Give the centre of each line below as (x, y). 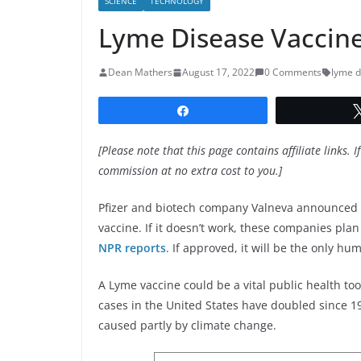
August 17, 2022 (218, 73)
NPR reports (132, 248)
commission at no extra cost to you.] (190, 171)
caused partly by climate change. (187, 326)
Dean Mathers (140, 73)
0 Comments (293, 73)
